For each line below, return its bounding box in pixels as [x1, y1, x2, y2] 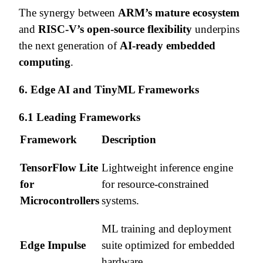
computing [19, 55, 70, 68]
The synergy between [19, 6, 118, 19]
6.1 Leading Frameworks [19, 110, 140, 123]
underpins [192, 22, 240, 35]
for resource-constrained [102, 177, 209, 190]
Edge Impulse [20, 238, 86, 251]
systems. [102, 194, 139, 207]
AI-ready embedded [120, 39, 215, 52]
